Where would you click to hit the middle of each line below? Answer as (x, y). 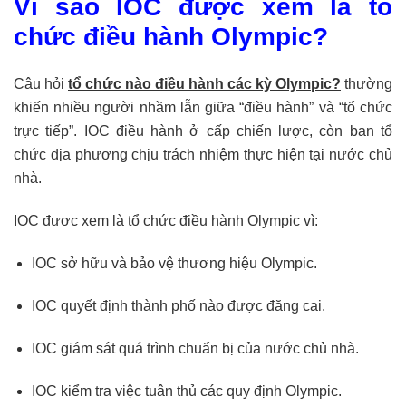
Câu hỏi (41, 83)
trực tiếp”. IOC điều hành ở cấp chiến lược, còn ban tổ (203, 130)
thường (367, 83)
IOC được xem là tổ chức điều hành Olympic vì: (166, 220)
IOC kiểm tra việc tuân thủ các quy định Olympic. (187, 391)
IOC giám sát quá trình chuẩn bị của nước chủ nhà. (195, 348)
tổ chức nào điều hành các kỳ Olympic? (204, 83)
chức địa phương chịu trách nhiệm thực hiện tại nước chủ (203, 154)
